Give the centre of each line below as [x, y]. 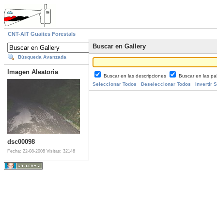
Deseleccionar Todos [166, 84]
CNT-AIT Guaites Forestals [42, 34]
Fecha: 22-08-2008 [27, 151]
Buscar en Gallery [119, 46]
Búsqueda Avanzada [42, 57]
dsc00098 [21, 142]
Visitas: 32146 [61, 151]
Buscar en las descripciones [136, 76]
